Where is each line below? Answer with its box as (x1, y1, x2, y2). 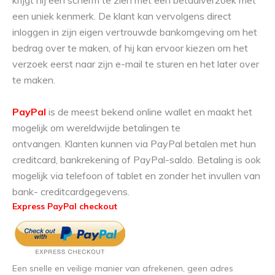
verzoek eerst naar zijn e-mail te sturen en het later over (12, 58, 259, 71)
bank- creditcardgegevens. (12, 185, 132, 198)
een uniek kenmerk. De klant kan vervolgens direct (12, 10, 231, 23)
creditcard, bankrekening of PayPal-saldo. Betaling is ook (12, 153, 261, 166)
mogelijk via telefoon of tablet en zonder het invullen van (12, 169, 260, 182)
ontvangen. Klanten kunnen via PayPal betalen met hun (12, 137, 256, 150)
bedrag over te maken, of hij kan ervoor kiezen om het (12, 42, 248, 55)
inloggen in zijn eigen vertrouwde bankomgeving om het (12, 26, 257, 39)
